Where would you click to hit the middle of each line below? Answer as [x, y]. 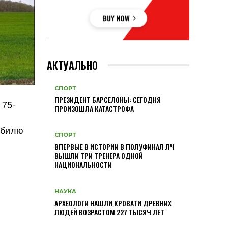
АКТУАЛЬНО [72, 65]
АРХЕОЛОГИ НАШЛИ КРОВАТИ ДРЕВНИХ [113, 203]
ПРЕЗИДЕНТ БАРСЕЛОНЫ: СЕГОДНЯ [108, 99]
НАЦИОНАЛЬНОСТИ [83, 165]
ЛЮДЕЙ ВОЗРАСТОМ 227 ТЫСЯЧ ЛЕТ [109, 212]
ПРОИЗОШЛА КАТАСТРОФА [94, 108]
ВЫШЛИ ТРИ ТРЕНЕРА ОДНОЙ [99, 156]
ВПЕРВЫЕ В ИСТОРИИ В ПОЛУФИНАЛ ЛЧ [115, 147]
